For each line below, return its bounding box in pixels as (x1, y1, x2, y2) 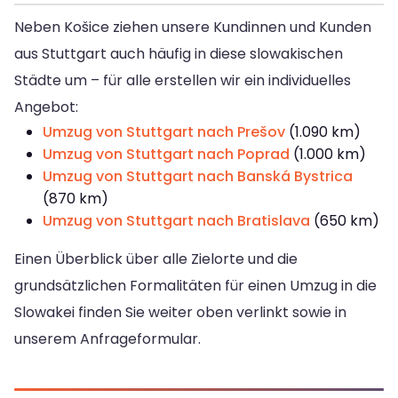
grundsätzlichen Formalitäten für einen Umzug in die (14, 275, 377, 297)
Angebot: (14, 97, 78, 118)
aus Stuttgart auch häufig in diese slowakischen (14, 44, 343, 65)
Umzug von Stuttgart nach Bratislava (43, 211, 310, 232)
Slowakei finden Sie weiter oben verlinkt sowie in (14, 302, 346, 323)
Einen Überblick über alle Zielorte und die (14, 249, 298, 270)
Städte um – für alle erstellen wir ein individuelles (14, 70, 351, 92)
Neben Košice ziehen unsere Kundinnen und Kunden (14, 17, 371, 38)
